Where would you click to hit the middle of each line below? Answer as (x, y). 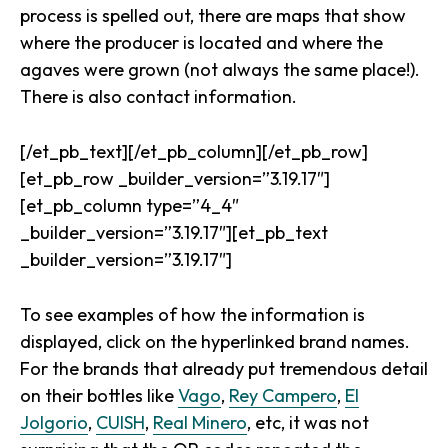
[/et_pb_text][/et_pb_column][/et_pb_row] (194, 151)
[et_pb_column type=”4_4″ (129, 205)
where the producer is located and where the (201, 42)
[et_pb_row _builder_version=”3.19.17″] (175, 178)
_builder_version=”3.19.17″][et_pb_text (174, 232)
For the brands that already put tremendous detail (224, 368)
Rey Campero (283, 395)
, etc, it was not (308, 422)
